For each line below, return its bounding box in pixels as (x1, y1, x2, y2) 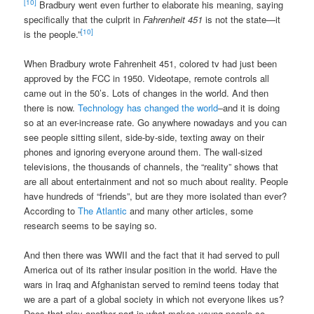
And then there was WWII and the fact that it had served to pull (24, 248, 280, 262)
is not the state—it (203, 12, 281, 26)
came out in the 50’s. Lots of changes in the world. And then (24, 86, 269, 100)
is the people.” (24, 27, 81, 41)
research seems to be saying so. (24, 218, 158, 232)
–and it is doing (218, 100, 280, 114)
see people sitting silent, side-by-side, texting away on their (24, 130, 265, 144)
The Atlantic (78, 203, 128, 217)
